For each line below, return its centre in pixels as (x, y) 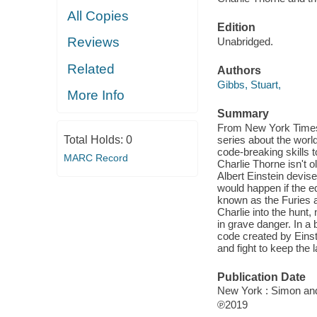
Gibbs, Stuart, (249, 84)
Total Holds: (94, 139)
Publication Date (261, 277)
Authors (239, 71)
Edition (236, 28)
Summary (243, 113)
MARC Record (96, 157)
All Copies (98, 16)
